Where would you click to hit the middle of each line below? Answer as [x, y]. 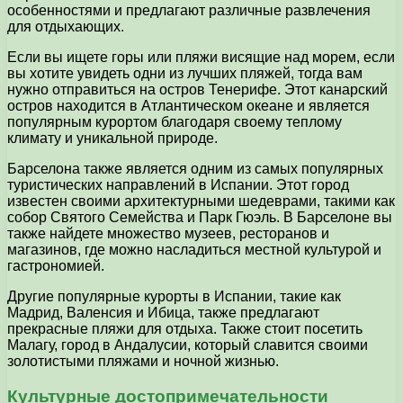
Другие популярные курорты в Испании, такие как [174, 296]
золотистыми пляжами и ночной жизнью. [143, 361]
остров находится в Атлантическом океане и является [188, 105]
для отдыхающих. [66, 26]
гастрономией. [56, 265]
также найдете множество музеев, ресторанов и [168, 233]
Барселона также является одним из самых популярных [195, 168]
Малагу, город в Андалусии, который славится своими [188, 345]
